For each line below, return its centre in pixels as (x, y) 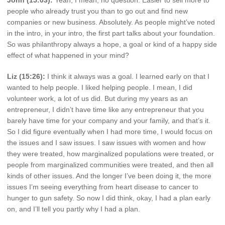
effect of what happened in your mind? (68, 55)
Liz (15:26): (26, 76)
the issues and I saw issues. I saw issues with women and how (106, 142)
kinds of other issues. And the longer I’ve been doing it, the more (109, 176)
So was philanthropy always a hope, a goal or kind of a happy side (112, 44)
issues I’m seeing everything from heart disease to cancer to (103, 187)
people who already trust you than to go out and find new (97, 11)
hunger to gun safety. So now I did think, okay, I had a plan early (109, 198)
